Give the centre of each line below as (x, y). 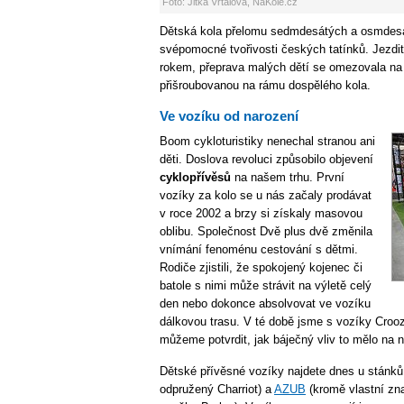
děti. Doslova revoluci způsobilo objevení (266, 159)
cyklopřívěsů (195, 177)
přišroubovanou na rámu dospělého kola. (265, 85)
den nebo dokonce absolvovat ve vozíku (265, 303)
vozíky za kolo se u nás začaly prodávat (266, 195)
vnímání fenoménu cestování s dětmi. (259, 249)
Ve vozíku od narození (229, 116)
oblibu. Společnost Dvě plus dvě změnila (266, 231)
